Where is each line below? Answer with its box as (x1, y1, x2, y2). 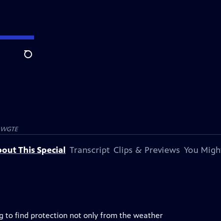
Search (24, 55, 48, 65)
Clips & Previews (113, 145, 180, 155)
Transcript (70, 145, 110, 155)
